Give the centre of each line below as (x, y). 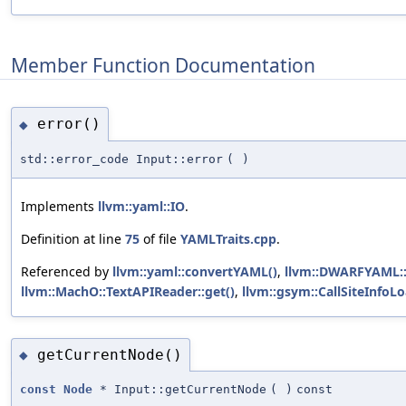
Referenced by (67, 271)
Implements (59, 206)
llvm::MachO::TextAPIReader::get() (128, 291)
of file (160, 238)
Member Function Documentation (163, 66)
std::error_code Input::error (121, 159)
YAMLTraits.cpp (228, 238)
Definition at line (73, 238)
